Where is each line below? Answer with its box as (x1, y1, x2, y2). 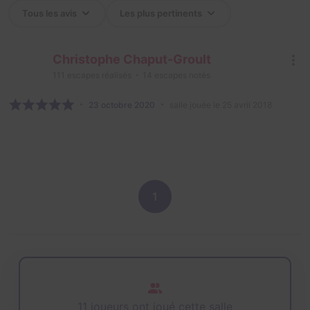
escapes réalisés (65, 70, 131, 81)
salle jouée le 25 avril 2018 (170, 100, 272, 111)
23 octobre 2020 (89, 100, 155, 111)
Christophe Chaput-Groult (53, 52, 211, 67)
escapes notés (152, 70, 210, 81)
